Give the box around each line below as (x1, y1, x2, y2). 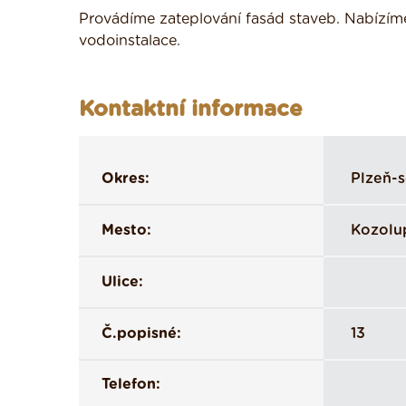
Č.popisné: (101, 326, 181, 341)
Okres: (101, 171, 150, 186)
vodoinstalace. (79, 34, 180, 48)
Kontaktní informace (79, 99, 303, 121)
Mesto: (101, 223, 151, 237)
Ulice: (101, 275, 143, 289)
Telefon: (101, 377, 160, 391)
